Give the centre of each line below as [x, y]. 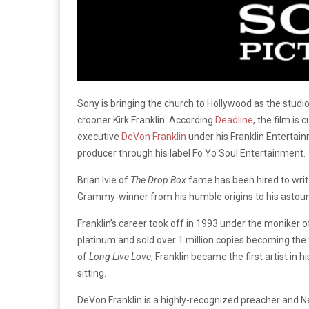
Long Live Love [120, 256]
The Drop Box [158, 180]
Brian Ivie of [104, 180]
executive [99, 136]
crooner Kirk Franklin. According [146, 120]
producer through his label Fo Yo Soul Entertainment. [191, 153]
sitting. [92, 273]
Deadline [234, 120]
